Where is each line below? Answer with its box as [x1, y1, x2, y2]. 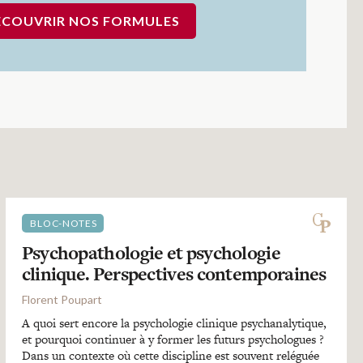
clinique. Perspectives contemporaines [21, 261, 327, 287]
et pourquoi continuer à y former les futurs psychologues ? [21, 331, 324, 348]
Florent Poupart [21, 293, 102, 306]
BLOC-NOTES [29, 217, 97, 229]
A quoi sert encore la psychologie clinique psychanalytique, [21, 314, 327, 331]
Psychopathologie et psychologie [21, 240, 280, 266]
